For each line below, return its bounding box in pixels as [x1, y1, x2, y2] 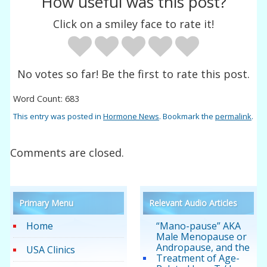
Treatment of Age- [156, 252, 240, 265]
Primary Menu [19, 197, 74, 209]
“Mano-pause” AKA [156, 219, 241, 233]
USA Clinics [26, 243, 76, 257]
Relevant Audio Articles [148, 197, 237, 209]
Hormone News [103, 110, 160, 122]
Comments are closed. [10, 145, 125, 160]
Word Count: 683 [13, 92, 80, 104]
